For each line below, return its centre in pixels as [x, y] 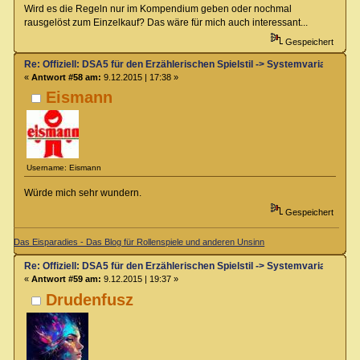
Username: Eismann [64, 168]
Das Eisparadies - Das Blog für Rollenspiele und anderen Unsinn [139, 242]
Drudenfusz [90, 299]
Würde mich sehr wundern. [82, 192]
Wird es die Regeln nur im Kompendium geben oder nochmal [157, 8]
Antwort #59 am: [66, 279]
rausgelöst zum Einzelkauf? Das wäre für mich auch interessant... [166, 22]
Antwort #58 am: [66, 77]
